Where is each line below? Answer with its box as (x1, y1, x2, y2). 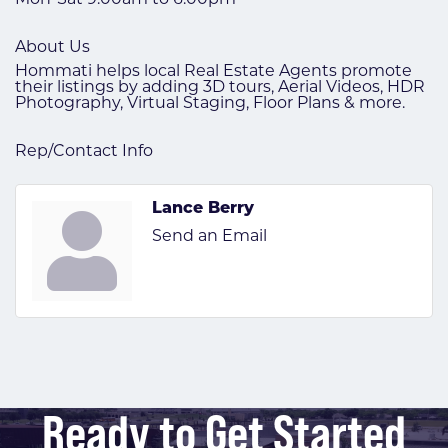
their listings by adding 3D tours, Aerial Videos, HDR (15, 79, 425, 96)
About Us (15, 39, 90, 56)
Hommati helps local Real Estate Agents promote (15, 63, 412, 80)
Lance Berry (152, 200, 254, 217)
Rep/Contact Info (15, 143, 153, 160)
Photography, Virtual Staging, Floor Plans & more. (15, 95, 405, 112)
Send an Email (152, 228, 267, 245)
